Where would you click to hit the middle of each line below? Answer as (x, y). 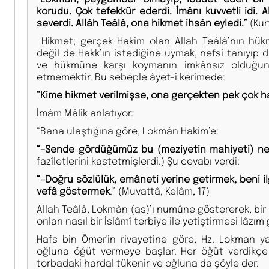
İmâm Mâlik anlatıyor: (85, 112)
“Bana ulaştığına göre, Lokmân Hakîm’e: (128, 130)
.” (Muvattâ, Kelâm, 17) (160, 190)
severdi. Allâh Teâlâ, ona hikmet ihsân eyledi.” (142, 22)
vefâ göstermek (73, 190)
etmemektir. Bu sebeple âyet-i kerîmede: (131, 76)
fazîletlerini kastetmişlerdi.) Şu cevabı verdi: (138, 160)
